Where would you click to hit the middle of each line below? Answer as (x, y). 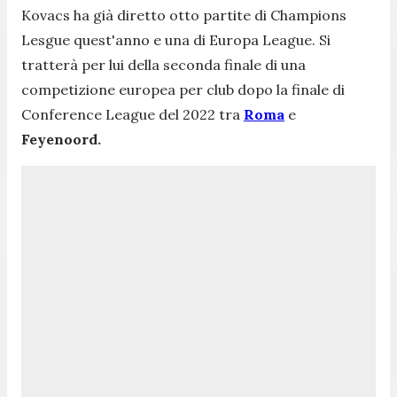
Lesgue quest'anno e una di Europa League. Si (176, 39)
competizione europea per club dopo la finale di (183, 89)
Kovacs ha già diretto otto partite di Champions (184, 15)
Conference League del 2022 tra (132, 114)
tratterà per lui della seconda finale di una (163, 64)
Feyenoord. (61, 139)
